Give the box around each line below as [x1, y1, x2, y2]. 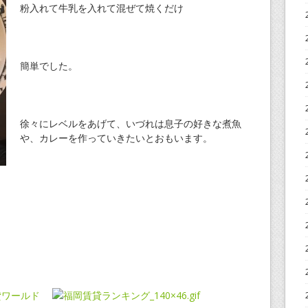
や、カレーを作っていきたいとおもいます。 [20, 131, 212, 144]
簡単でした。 [20, 59, 78, 72]
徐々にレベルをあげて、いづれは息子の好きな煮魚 [20, 117, 241, 130]
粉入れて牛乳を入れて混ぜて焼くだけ [20, 1, 184, 14]
